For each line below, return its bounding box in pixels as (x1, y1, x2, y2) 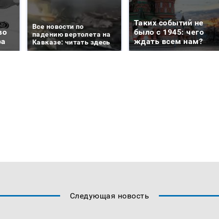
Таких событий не (134, 18, 204, 27)
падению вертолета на (32, 30, 111, 38)
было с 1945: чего (134, 27, 204, 37)
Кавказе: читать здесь (32, 38, 110, 46)
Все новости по (32, 22, 84, 30)
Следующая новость (69, 191, 150, 200)
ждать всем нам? (134, 36, 203, 46)
